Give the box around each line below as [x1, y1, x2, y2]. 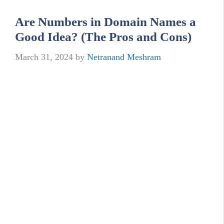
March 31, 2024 [15, 51, 73, 62]
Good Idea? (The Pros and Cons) [15, 29, 191, 43]
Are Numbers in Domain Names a [15, 14, 196, 28]
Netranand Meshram [87, 51, 161, 62]
